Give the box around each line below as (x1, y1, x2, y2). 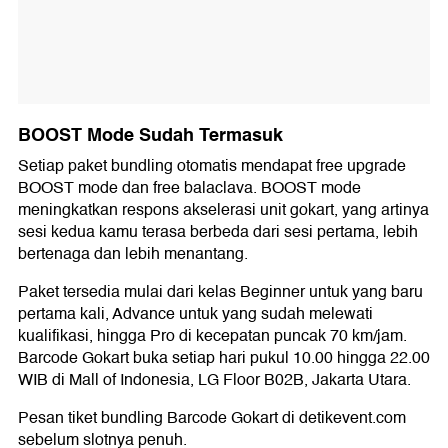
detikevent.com (299, 405, 406, 432)
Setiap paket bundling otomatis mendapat (18, 153, 316, 180)
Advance (109, 301, 175, 328)
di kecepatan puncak (175, 323, 330, 350)
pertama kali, (18, 301, 109, 328)
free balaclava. (153, 175, 257, 202)
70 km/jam (330, 323, 403, 350)
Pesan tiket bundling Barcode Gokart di (18, 405, 299, 432)
